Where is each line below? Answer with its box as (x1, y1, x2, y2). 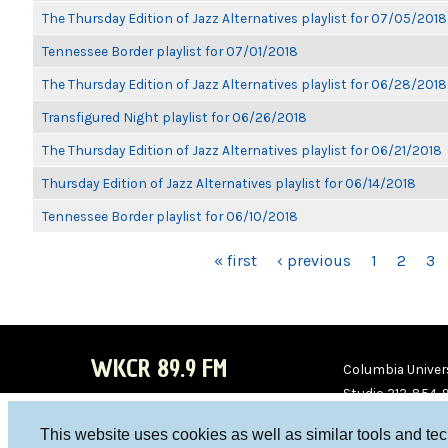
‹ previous (277, 251, 351, 270)
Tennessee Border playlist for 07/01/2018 (42, 43, 298, 59)
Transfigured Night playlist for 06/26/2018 (42, 109, 307, 125)
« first (214, 251, 257, 270)
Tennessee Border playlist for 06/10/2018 (42, 208, 298, 224)
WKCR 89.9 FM (90, 352, 227, 385)
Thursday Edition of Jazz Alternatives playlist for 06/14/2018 (42, 175, 416, 191)
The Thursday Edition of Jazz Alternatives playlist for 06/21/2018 (42, 142, 442, 158)
